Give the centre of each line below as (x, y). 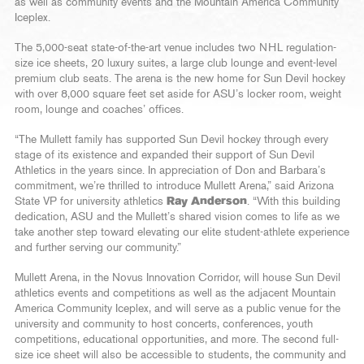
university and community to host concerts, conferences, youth (164, 324)
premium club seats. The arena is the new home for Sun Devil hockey (180, 78)
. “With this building (294, 201)
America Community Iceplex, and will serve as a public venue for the (178, 308)
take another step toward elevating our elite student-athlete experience (182, 232)
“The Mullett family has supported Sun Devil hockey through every (171, 139)
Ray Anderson (207, 201)
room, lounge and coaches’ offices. (99, 109)
